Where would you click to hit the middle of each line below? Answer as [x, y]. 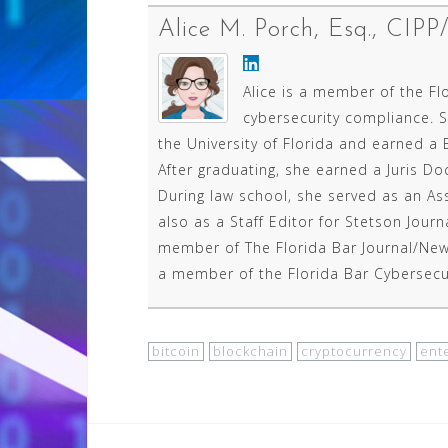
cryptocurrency [354, 350]
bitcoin [176, 350]
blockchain [250, 350]
